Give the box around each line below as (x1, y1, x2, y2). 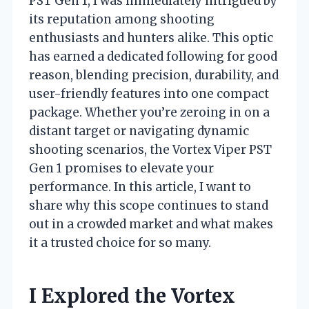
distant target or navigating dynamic (29, 123, 249, 139)
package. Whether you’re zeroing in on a (29, 104, 270, 120)
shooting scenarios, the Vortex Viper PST (29, 141, 272, 157)
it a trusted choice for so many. (29, 235, 211, 250)
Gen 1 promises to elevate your (29, 160, 214, 176)
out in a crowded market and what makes (29, 216, 273, 232)
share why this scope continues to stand (29, 197, 268, 213)
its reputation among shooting (29, 11, 215, 27)
